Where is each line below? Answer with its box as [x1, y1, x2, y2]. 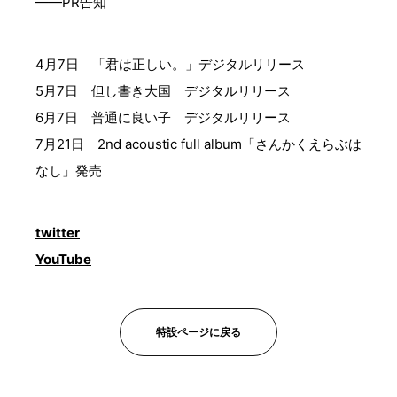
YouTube [35, 251, 91, 268]
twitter [35, 224, 80, 241]
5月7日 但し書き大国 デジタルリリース [35, 82, 291, 99]
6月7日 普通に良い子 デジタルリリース [35, 109, 291, 126]
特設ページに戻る [156, 325, 241, 339]
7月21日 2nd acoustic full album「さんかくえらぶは [35, 136, 362, 152]
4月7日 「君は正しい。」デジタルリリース [35, 56, 305, 73]
